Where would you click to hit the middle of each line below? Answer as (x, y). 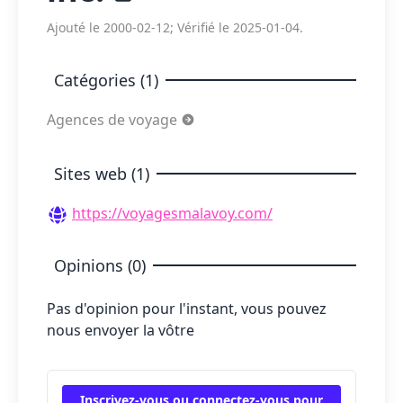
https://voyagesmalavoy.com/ (172, 213)
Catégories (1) (106, 80)
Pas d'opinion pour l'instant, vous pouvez (187, 308)
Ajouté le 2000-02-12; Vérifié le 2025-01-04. (175, 27)
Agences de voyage (114, 120)
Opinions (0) (100, 265)
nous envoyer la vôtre (121, 330)
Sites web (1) (102, 174)
